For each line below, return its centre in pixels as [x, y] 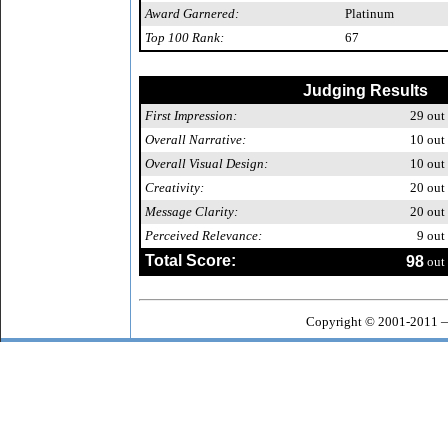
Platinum [369, 13]
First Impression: [191, 115]
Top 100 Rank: [184, 37]
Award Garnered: [192, 13]
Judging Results [365, 90]
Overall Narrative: [195, 139]
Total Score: [190, 260]
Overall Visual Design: [206, 163]
